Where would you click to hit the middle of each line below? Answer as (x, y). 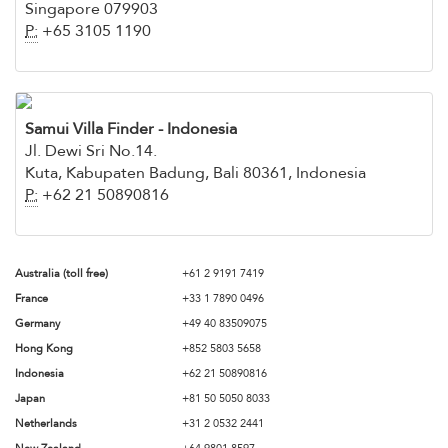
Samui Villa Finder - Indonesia (131, 129)
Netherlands (46, 423)
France (31, 298)
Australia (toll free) (61, 273)
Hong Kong (44, 348)
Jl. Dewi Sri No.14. (91, 151)
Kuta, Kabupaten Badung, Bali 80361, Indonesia (195, 173)
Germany (37, 323)
